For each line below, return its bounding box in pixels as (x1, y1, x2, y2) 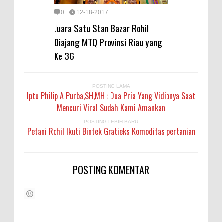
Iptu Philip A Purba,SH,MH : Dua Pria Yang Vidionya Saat (27, 89, 195, 102)
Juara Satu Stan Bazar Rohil (54, 20, 149, 35)
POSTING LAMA (92, 83, 130, 89)
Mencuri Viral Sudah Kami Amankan (57, 101, 165, 113)
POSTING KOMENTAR (73, 162, 149, 177)
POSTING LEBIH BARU (84, 118, 138, 124)
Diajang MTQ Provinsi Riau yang (54, 34, 162, 49)
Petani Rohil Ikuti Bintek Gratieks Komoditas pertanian (27, 125, 195, 137)
